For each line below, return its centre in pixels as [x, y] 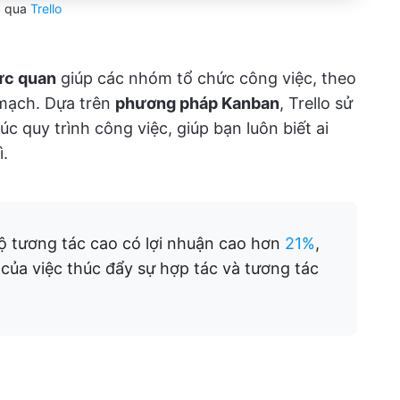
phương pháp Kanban [197, 103]
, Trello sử [316, 103]
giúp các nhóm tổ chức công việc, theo [206, 78]
